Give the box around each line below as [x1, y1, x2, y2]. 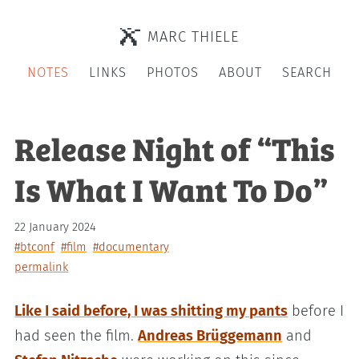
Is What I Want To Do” [14, 165, 329, 212]
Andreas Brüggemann [138, 327, 283, 345]
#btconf [14, 239, 55, 254]
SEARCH [281, 65, 332, 81]
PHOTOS [147, 65, 199, 81]
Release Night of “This [14, 124, 336, 171]
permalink [14, 259, 69, 274]
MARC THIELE [147, 27, 240, 46]
